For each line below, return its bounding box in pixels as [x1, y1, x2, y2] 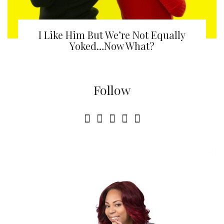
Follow [93, 81, 130, 98]
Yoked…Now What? [69, 39, 154, 53]
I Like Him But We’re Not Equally [38, 28, 185, 42]
